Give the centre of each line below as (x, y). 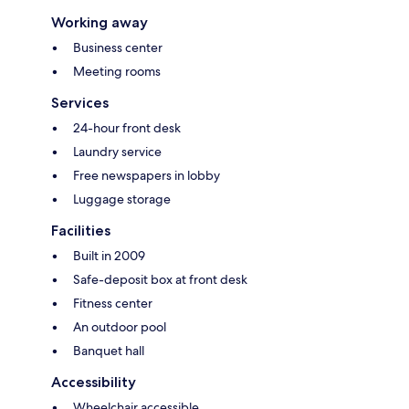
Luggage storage (122, 199)
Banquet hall (109, 351)
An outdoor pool (120, 327)
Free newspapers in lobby (147, 176)
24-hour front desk (127, 128)
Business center (118, 48)
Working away (100, 23)
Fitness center (113, 304)
